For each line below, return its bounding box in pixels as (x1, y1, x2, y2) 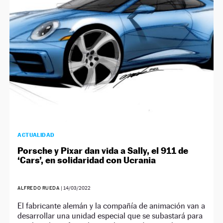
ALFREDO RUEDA (17, 185, 60, 191)
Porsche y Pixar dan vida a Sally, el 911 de (17, 145, 189, 156)
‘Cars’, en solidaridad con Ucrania (17, 155, 156, 166)
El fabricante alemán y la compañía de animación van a (17, 201, 206, 211)
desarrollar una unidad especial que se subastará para (17, 211, 203, 221)
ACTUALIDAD (17, 131, 55, 139)
